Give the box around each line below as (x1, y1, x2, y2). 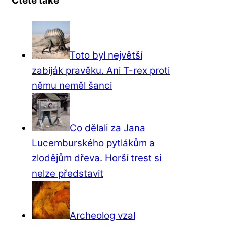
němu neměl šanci (32, 79, 112, 91)
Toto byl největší (70, 49, 142, 61)
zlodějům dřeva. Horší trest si (32, 152, 161, 164)
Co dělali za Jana (70, 122, 145, 134)
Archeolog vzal (70, 209, 135, 221)
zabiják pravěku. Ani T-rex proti (32, 64, 170, 76)
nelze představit (32, 167, 103, 179)
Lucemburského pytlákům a (32, 137, 155, 149)
